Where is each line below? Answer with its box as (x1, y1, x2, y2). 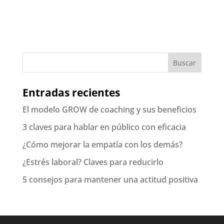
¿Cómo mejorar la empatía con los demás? (22, 138, 182, 150)
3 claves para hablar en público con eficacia (22, 121, 186, 132)
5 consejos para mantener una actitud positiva (22, 173, 198, 185)
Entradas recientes (22, 85, 120, 99)
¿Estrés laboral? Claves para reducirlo (22, 156, 163, 167)
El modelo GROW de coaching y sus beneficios (22, 103, 196, 115)
